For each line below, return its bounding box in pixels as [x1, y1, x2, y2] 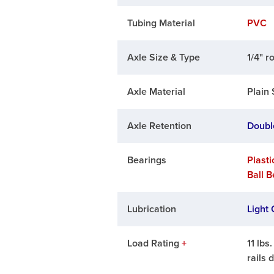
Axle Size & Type [127, 51, 200, 64]
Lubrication [127, 203, 176, 216]
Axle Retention [127, 120, 191, 133]
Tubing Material [127, 17, 195, 30]
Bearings [127, 154, 166, 167]
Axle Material [127, 86, 185, 98]
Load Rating [127, 237, 182, 250]
